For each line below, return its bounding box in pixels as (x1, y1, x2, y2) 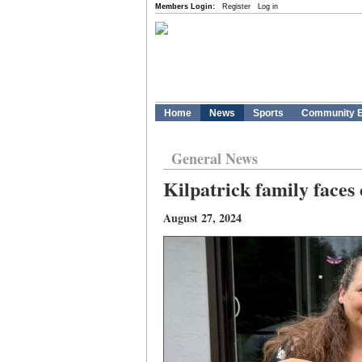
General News (171, 148, 258, 169)
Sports (253, 107, 284, 119)
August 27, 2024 (163, 209, 242, 226)
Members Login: (155, 2, 215, 11)
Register (222, 2, 250, 11)
